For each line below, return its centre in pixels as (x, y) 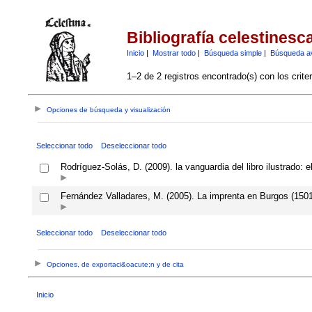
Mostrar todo (174, 53)
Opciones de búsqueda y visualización (109, 110)
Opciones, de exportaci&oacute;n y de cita (116, 265)
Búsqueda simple (233, 53)
